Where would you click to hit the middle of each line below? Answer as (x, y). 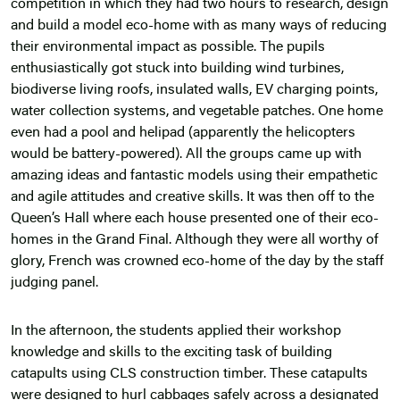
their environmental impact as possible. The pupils (168, 48)
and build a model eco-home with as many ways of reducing (199, 26)
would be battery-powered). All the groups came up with (186, 155)
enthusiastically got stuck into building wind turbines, (177, 69)
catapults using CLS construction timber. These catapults (189, 375)
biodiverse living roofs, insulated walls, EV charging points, (194, 91)
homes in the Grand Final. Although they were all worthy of (195, 241)
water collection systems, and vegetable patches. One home (197, 112)
